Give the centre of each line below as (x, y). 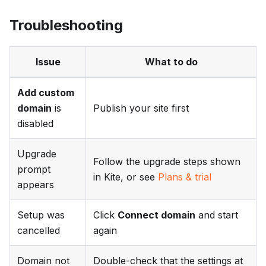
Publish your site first (141, 108)
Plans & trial (185, 177)
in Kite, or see (126, 177)
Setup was (41, 215)
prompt (34, 169)
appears (36, 184)
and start (217, 215)
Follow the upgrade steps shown (167, 161)
